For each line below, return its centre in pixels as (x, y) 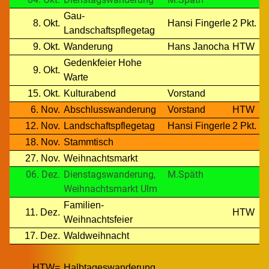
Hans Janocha (198, 46)
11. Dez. (43, 212)
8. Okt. (47, 23)
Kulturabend (90, 93)
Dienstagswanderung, (110, 174)
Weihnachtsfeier (98, 219)
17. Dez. (42, 235)
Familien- (84, 205)
